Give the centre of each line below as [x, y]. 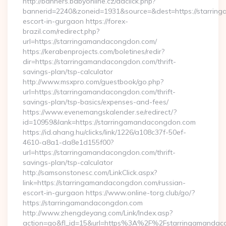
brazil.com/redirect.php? [61, 31]
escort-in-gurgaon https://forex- [75, 21]
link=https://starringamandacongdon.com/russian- [104, 183]
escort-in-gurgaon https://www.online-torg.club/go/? [109, 193]
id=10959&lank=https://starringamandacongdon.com [109, 122]
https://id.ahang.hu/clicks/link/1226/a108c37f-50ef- [104, 132]
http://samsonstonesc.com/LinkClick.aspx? [90, 173]
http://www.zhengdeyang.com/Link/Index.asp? [98, 213]
